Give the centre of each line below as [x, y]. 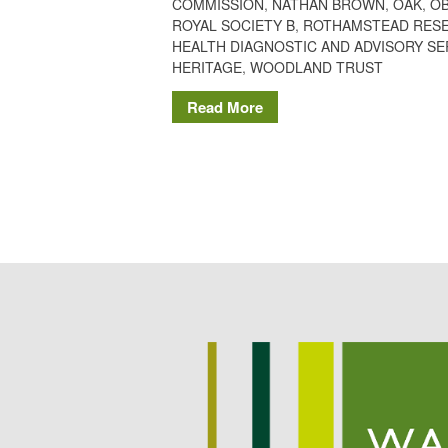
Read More [225, 106]
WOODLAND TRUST [316, 66]
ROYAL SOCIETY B [233, 24]
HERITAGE [207, 66]
